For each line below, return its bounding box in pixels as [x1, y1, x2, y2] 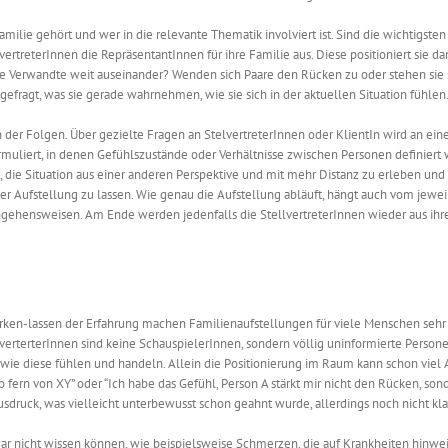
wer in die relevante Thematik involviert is [96, 26, 327, 44]
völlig [290, 335, 324, 353]
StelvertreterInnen [204, 126, 305, 144]
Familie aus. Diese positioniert [246, 46, 414, 64]
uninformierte [327, 335, 402, 353]
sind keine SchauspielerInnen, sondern [78, 335, 290, 353]
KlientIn [336, 126, 380, 144]
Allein [168, 355, 201, 373]
